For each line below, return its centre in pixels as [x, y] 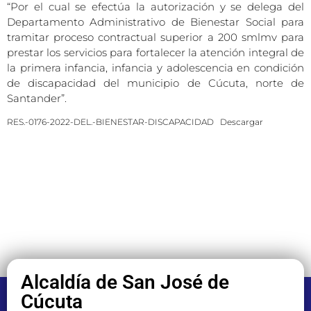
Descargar [242, 121]
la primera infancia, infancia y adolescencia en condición [155, 67]
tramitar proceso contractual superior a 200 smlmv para [155, 37]
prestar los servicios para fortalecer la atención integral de [155, 52]
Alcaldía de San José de [125, 282]
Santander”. [37, 98]
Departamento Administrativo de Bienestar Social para [155, 22]
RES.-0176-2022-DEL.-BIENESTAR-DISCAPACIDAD [110, 121]
